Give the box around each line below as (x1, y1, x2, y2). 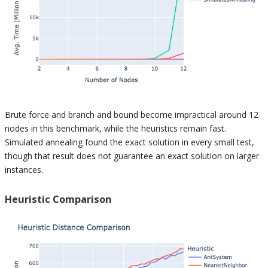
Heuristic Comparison (5, 193, 112, 206)
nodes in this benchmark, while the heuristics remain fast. (5, 123, 226, 135)
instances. (5, 164, 43, 176)
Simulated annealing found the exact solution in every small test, (5, 136, 254, 148)
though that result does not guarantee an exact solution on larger (5, 150, 259, 162)
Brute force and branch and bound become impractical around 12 (5, 109, 258, 121)
